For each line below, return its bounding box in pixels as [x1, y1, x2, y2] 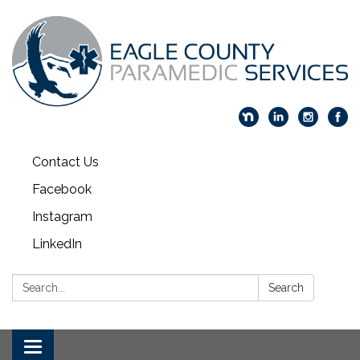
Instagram [32, 208, 92, 224]
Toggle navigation [32, 340, 139, 356]
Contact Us [32, 153, 99, 170]
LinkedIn [32, 235, 82, 252]
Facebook [32, 181, 92, 197]
